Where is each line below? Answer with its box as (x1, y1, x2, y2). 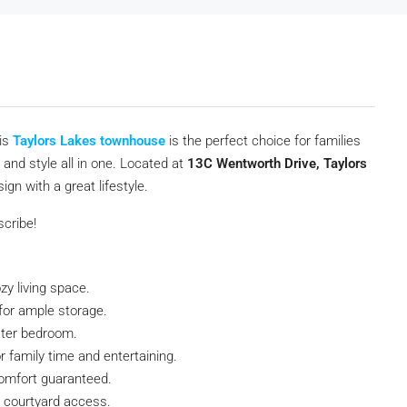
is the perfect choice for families (165, 133, 361, 149)
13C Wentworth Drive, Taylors (187, 155, 367, 172)
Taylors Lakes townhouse (13, 133, 165, 149)
